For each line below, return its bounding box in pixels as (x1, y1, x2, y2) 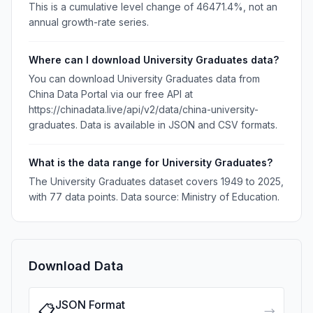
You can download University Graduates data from (29, 73, 260, 85)
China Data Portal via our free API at (29, 88, 193, 100)
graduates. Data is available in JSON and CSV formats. (29, 119, 277, 131)
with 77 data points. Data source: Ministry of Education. (29, 191, 279, 203)
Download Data (29, 259, 124, 273)
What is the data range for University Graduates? (29, 156, 272, 168)
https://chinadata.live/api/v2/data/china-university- (29, 103, 259, 115)
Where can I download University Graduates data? (29, 54, 279, 66)
